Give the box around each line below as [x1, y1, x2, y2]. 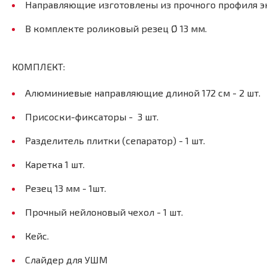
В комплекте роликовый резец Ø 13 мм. [25, 22, 207, 34]
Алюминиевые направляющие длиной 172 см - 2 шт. [25, 86, 260, 98]
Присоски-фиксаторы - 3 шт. [25, 110, 161, 122]
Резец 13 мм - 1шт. [25, 182, 106, 194]
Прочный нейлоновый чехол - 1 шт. [25, 206, 188, 218]
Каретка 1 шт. [25, 158, 85, 170]
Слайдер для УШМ [25, 253, 108, 265]
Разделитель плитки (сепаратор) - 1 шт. [25, 134, 205, 146]
